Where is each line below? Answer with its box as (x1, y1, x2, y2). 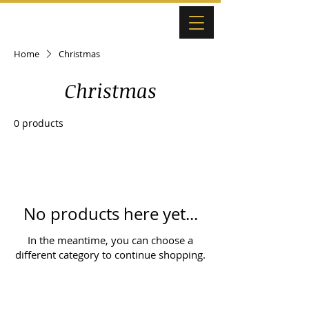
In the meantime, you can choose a (28, 233, 193, 248)
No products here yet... (23, 203, 198, 226)
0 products (14, 117, 63, 130)
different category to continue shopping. (15, 248, 206, 262)
